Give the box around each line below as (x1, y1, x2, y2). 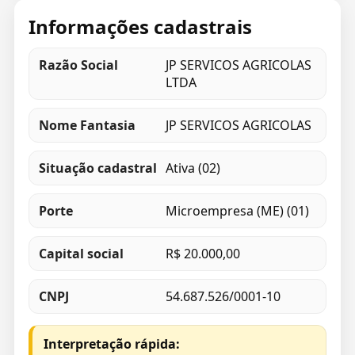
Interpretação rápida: (43, 335, 180, 353)
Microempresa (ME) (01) (165, 202, 309, 219)
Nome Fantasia (38, 116, 136, 134)
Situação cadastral (38, 159, 157, 177)
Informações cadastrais (28, 13, 252, 40)
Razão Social (38, 56, 118, 74)
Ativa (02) (165, 159, 220, 177)
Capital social (38, 245, 124, 262)
